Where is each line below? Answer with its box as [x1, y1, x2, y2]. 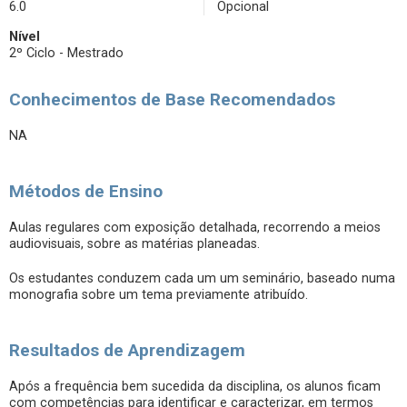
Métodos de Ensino [9, 181, 163, 202]
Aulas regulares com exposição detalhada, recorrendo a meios [9, 220, 381, 235]
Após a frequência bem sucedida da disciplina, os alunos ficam [9, 379, 381, 394]
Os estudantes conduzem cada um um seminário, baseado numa [9, 271, 395, 286]
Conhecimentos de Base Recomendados [9, 89, 335, 110]
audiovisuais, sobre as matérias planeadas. [9, 236, 260, 252]
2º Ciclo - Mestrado [9, 45, 124, 61]
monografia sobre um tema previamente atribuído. [9, 287, 308, 303]
